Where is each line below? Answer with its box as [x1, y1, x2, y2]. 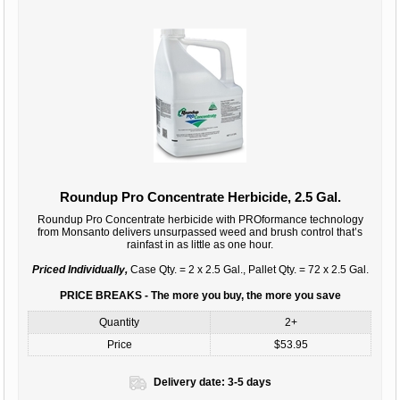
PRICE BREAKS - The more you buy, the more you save [59, 288, 341, 302]
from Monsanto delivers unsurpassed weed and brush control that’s [37, 225, 362, 238]
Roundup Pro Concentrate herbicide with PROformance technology [37, 212, 363, 226]
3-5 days [227, 375, 271, 388]
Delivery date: [153, 375, 225, 388]
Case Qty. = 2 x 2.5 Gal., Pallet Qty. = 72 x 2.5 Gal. [127, 262, 369, 276]
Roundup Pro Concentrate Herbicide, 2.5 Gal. [59, 188, 341, 204]
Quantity [99, 315, 140, 329]
